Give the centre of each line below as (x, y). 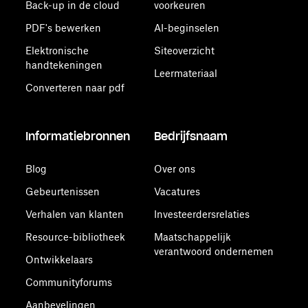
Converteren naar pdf (75, 88)
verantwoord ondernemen (213, 251)
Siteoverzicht (184, 51)
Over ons (174, 169)
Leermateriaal (185, 73)
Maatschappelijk (192, 237)
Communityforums (69, 282)
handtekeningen (64, 65)
